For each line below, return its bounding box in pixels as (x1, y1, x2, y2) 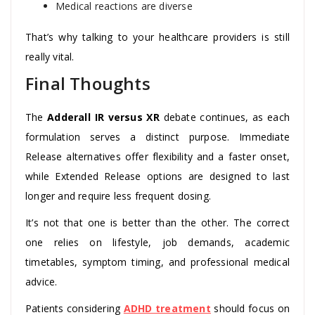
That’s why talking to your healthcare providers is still (25, 30, 290, 44)
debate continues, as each (159, 110, 290, 124)
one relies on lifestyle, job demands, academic (25, 235, 290, 249)
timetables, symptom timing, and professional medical (25, 255, 290, 269)
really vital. (25, 49, 75, 63)
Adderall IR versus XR (47, 110, 160, 124)
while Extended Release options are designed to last (25, 169, 290, 183)
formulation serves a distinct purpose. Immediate (25, 129, 290, 143)
